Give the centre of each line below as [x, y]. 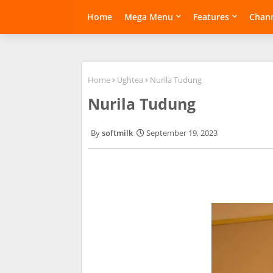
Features [211, 17]
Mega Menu [149, 17]
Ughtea [130, 80]
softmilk [117, 133]
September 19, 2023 [182, 133]
